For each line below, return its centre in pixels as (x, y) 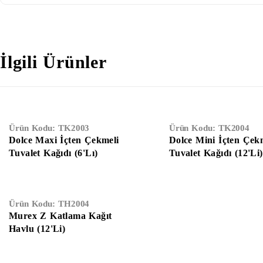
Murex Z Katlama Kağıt (60, 216)
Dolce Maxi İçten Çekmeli (64, 140)
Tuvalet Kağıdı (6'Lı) (53, 153)
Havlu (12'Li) (37, 229)
